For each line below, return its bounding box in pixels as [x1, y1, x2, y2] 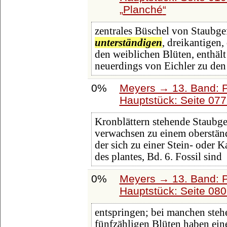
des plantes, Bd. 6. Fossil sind [94, 151, 222, 163]
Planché [123, 3, 163, 15]
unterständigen [94, 37, 162, 49]
